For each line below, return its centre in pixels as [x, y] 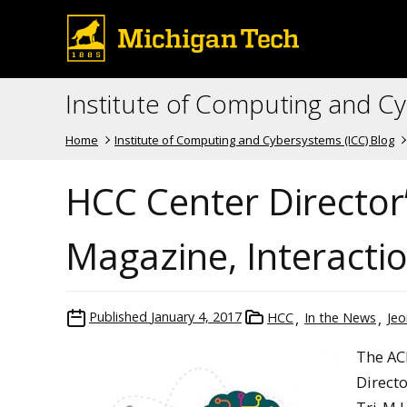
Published [118, 316]
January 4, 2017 [196, 316]
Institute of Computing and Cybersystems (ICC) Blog [255, 139]
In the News [340, 317]
